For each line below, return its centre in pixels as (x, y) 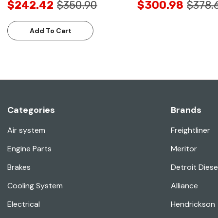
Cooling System (35, 186)
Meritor (184, 149)
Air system (26, 130)
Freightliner (191, 130)
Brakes (19, 167)
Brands (186, 110)
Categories (31, 110)
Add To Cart (50, 31)
